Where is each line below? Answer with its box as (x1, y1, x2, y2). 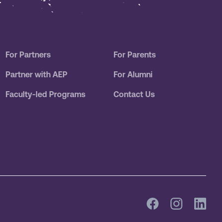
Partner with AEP (5, 70, 67, 79)
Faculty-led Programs (5, 90, 85, 99)
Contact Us (113, 90, 155, 99)
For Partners (5, 50, 51, 59)
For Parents (113, 50, 156, 59)
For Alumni (113, 70, 153, 79)
